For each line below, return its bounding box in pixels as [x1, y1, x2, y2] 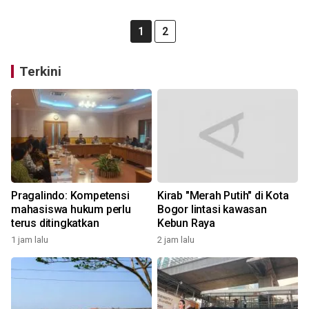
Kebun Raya [157, 217, 215, 230]
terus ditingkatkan [11, 217, 99, 230]
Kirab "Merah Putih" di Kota [157, 189, 289, 202]
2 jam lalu [157, 235, 195, 245]
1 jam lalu [11, 235, 48, 245]
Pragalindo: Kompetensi [11, 189, 130, 202]
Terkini [19, 63, 61, 79]
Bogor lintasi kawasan [157, 203, 267, 216]
